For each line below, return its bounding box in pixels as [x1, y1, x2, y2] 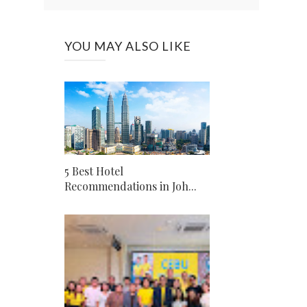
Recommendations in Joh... [64, 178, 197, 193]
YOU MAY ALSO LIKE [64, 38, 191, 54]
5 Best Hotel [64, 163, 123, 178]
